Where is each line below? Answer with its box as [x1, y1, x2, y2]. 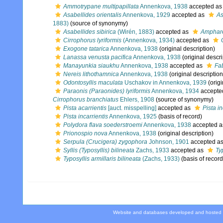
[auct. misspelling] [107, 105, 156, 111]
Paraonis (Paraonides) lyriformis [63, 88, 150, 95]
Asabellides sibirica [63, 28, 116, 35]
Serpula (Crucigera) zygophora [63, 138, 147, 145]
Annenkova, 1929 [121, 11, 170, 18]
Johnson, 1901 [147, 138, 189, 145]
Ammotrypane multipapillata [63, 3, 139, 10]
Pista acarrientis [63, 105, 107, 111]
